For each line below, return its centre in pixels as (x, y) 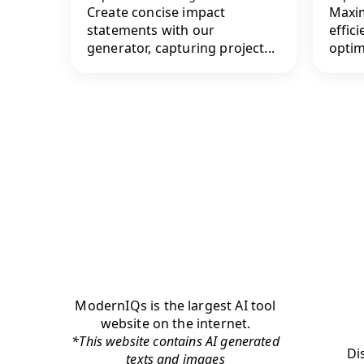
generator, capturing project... (181, 48)
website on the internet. (175, 323)
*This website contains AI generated (175, 341)
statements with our (151, 30)
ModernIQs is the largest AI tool (175, 305)
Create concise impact (156, 13)
